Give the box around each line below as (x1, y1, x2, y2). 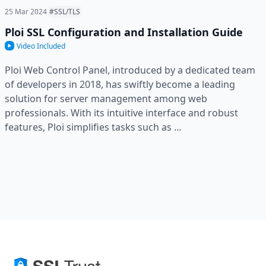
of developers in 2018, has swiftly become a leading (5, 77, 235, 91)
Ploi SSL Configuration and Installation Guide (5, 24, 243, 39)
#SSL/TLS (49, 6, 80, 17)
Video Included (17, 40, 65, 51)
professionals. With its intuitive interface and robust (5, 106, 238, 119)
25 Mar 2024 (5, 6, 47, 17)
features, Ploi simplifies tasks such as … (5, 120, 182, 134)
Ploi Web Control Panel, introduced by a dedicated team (5, 63, 255, 77)
